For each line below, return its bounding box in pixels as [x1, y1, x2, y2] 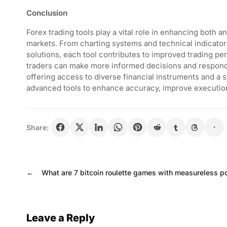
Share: [26, 123, 49, 132]
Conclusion [26, 8, 67, 18]
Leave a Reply [26, 212, 95, 224]
